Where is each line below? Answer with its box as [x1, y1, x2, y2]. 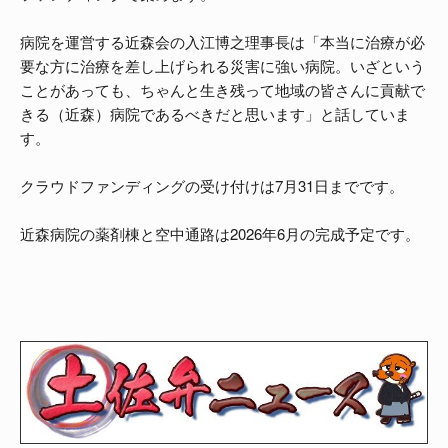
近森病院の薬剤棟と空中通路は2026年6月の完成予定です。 [20, 222, 420, 244]
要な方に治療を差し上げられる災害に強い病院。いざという [20, 54, 425, 76]
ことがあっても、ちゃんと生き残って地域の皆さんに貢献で [20, 78, 425, 100]
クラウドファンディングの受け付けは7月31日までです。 [20, 174, 404, 196]
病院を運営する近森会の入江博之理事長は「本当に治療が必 [20, 30, 425, 52]
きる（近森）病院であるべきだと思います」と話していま [20, 102, 410, 124]
